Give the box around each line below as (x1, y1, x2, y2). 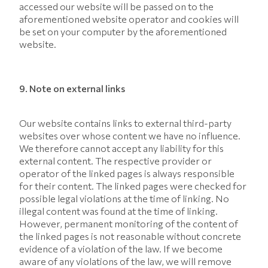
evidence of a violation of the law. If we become (19, 243, 223, 254)
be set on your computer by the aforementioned (19, 26, 227, 37)
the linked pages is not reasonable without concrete (19, 230, 241, 242)
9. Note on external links (19, 83, 125, 94)
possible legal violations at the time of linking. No (19, 193, 229, 204)
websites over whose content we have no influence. (19, 130, 240, 141)
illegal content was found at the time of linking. (19, 205, 218, 217)
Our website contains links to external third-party (19, 117, 232, 129)
